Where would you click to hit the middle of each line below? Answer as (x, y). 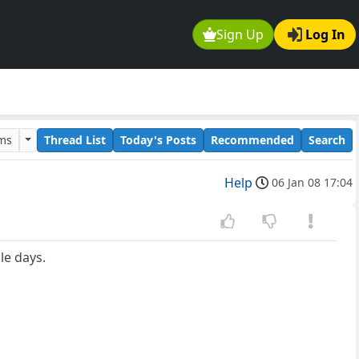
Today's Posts (158, 139)
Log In (325, 35)
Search (327, 139)
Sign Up (240, 35)
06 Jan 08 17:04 (312, 183)
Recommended (252, 139)
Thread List (75, 139)
